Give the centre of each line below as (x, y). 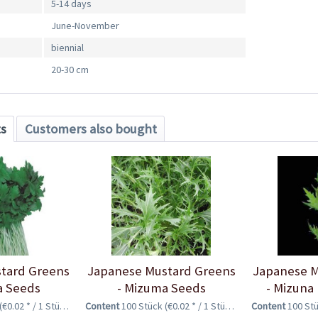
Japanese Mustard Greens (161, 270)
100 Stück (143, 306)
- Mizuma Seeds (161, 287)
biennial (68, 48)
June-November (86, 26)
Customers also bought (91, 128)
